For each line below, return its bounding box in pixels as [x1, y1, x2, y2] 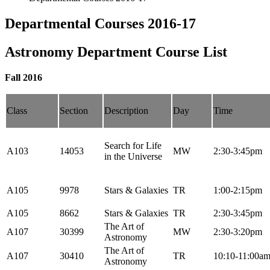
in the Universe [104, 151, 162, 162]
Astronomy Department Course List [5, 43, 227, 60]
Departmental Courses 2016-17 [5, 15, 196, 31]
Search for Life [104, 140, 162, 151]
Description [104, 105, 148, 116]
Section [60, 105, 88, 116]
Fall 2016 [5, 72, 42, 83]
